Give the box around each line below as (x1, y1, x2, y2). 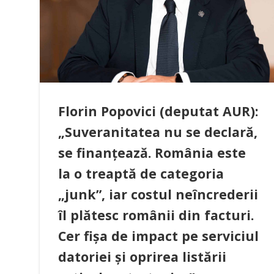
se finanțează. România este (58, 143, 246, 161)
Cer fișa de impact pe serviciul (58, 226, 259, 245)
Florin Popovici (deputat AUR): (58, 102, 258, 120)
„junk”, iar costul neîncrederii (58, 185, 258, 203)
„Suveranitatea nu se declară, (58, 122, 257, 141)
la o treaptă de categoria (58, 164, 224, 182)
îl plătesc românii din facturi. (58, 206, 254, 224)
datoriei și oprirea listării (58, 247, 226, 265)
